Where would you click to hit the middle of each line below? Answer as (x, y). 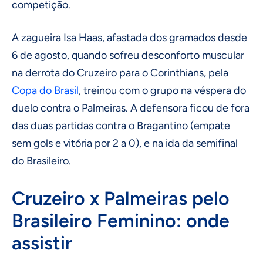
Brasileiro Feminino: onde (121, 220)
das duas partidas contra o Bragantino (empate (121, 125)
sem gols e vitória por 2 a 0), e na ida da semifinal (125, 143)
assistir (42, 243)
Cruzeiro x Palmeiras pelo (121, 198)
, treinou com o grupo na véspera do (162, 90)
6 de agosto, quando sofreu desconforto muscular (128, 55)
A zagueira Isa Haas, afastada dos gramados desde (129, 37)
